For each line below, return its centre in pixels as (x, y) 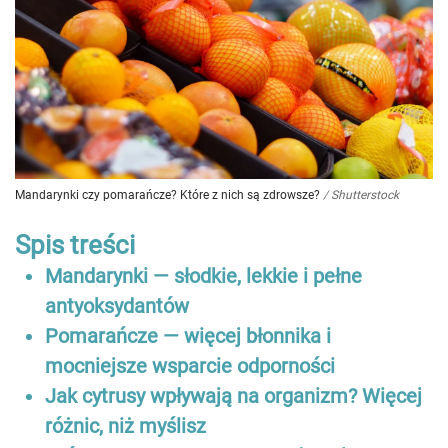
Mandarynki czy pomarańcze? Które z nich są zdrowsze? (167, 194)
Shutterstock (365, 194)
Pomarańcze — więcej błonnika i (188, 335)
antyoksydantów (117, 305)
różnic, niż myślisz (125, 425)
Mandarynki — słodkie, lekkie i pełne (203, 275)
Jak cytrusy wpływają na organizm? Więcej (233, 395)
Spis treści (75, 244)
